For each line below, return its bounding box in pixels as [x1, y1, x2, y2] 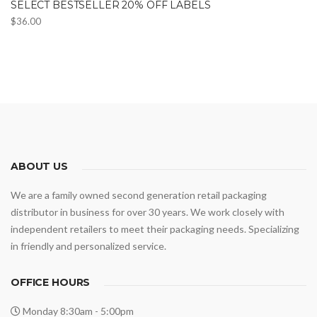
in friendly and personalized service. [11, 239, 166, 252]
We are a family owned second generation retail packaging [11, 188, 267, 201]
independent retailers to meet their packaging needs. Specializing [11, 222, 299, 235]
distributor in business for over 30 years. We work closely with [11, 205, 284, 218]
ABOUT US [11, 159, 68, 173]
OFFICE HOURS [11, 275, 91, 289]
